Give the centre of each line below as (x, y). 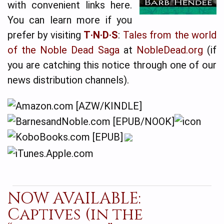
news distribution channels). (68, 80)
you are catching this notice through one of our (112, 65)
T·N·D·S (101, 35)
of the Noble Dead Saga (63, 50)
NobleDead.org (169, 50)
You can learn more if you (70, 20)
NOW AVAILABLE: (74, 198)
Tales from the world (170, 35)
